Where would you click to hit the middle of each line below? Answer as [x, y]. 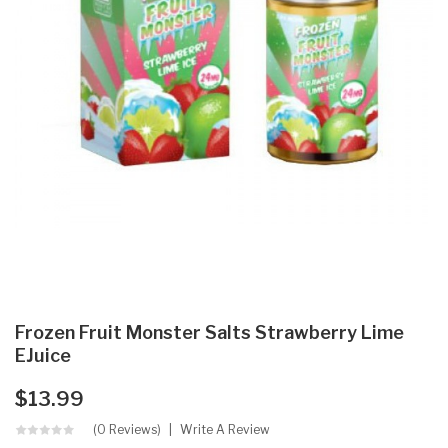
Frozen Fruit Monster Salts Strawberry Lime [209, 332]
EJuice [43, 355]
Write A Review [225, 429]
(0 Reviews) [127, 429]
